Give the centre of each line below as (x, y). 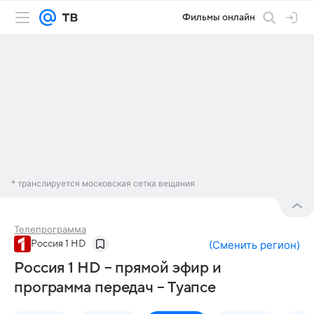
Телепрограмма (50, 229)
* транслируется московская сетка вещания (103, 183)
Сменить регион (254, 245)
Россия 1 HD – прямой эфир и (118, 268)
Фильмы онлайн (219, 17)
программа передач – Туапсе (115, 287)
